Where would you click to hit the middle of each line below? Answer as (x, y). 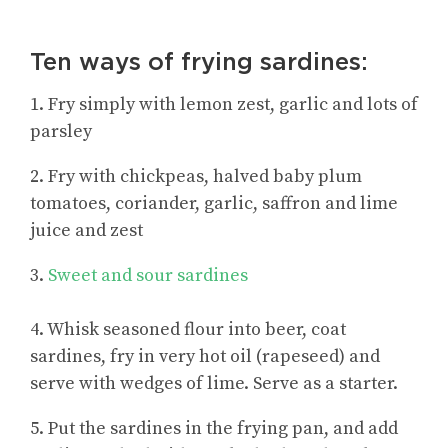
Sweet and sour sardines (148, 276)
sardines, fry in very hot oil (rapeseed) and (205, 357)
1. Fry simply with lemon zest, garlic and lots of (224, 105)
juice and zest (86, 231)
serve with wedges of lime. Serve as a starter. (214, 384)
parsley (61, 132)
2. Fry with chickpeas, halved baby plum (196, 177)
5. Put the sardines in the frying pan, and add (214, 429)
